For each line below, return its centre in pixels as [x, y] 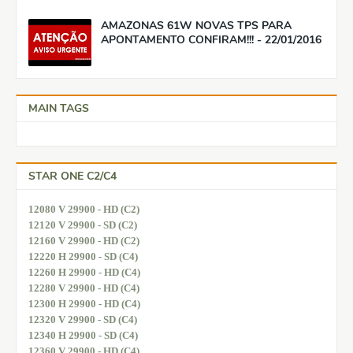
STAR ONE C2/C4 [72, 176]
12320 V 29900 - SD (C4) [83, 319]
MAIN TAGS [59, 108]
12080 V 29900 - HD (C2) [84, 209]
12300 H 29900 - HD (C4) [84, 303]
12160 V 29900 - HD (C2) [84, 240]
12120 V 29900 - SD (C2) [83, 225]
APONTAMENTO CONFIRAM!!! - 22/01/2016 [211, 39]
